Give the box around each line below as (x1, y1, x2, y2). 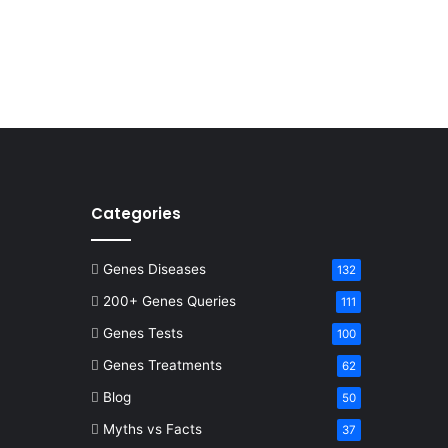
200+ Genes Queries (103, 292, 236, 309)
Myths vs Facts (103, 420, 202, 437)
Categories (91, 202, 181, 224)
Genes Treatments (103, 356, 222, 373)
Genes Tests (103, 324, 183, 341)
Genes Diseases (103, 260, 206, 277)
